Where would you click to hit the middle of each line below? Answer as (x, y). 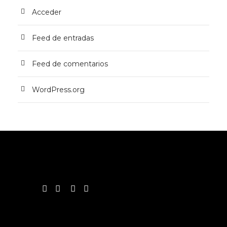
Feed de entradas (63, 38)
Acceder (47, 12)
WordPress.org (58, 90)
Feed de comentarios (70, 64)
